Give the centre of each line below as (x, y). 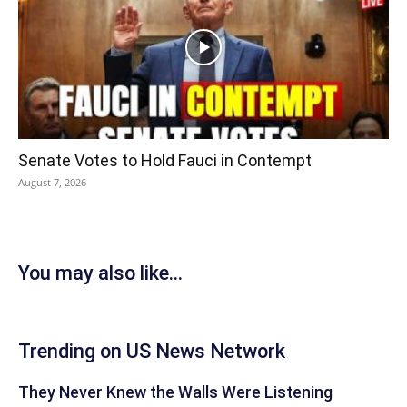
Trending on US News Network (152, 351)
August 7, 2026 (52, 182)
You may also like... (100, 273)
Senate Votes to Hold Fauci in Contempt (165, 160)
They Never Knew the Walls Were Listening (175, 392)
